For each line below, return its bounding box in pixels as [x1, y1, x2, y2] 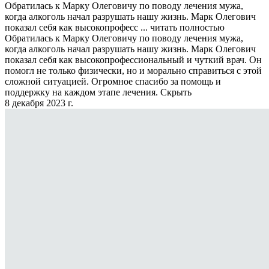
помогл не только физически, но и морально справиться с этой [5, 65, 262, 76]
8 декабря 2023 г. [5, 98, 73, 109]
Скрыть [160, 87, 192, 98]
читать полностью [150, 22, 225, 33]
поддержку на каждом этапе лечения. [5, 87, 160, 98]
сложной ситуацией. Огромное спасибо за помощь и [5, 76, 221, 87]
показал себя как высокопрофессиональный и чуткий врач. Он [5, 55, 262, 65]
